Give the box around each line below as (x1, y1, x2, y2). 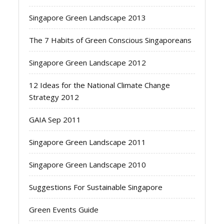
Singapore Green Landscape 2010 (29, 159, 146, 169)
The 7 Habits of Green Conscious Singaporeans (29, 35, 192, 45)
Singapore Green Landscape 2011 (29, 137, 146, 147)
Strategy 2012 (29, 92, 79, 102)
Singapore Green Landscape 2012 (29, 57, 146, 67)
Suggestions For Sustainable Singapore (29, 182, 163, 192)
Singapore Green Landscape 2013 (29, 12, 146, 22)
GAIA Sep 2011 (29, 114, 81, 124)
